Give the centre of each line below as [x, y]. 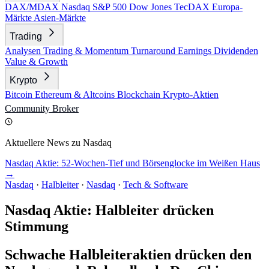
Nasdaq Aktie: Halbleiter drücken [109, 210]
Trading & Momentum [87, 51]
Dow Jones [152, 7]
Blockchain [140, 95]
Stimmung [37, 226]
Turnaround [154, 51]
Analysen [24, 51]
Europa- [227, 7]
